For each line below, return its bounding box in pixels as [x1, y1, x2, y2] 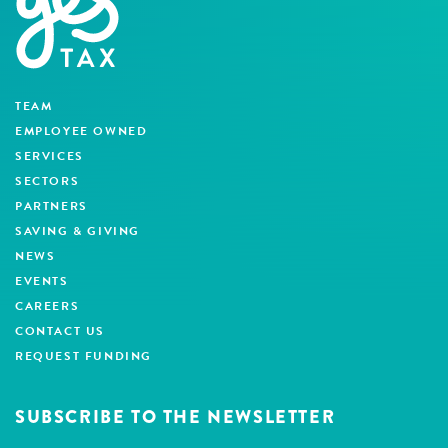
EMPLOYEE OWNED [15, 121, 148, 140]
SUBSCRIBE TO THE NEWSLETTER [15, 403, 336, 430]
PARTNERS [15, 196, 88, 215]
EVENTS [15, 271, 69, 290]
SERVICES [15, 146, 84, 165]
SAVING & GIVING [15, 221, 140, 240]
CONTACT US [15, 321, 105, 340]
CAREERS [15, 296, 80, 315]
